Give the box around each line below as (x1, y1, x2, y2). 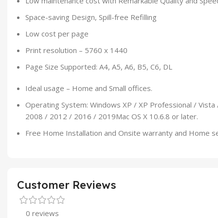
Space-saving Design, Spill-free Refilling (25, 12, 157, 22)
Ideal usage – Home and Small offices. (25, 83, 152, 93)
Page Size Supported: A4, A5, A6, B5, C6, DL (25, 61, 172, 72)
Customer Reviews (17, 178, 116, 192)
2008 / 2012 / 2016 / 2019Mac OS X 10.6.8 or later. (25, 111, 198, 121)
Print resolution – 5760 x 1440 (25, 45, 127, 55)
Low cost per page (25, 28, 89, 38)
